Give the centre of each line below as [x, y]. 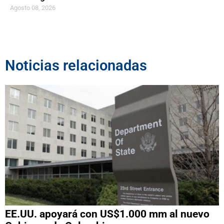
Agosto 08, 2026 [33, 7]
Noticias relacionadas [76, 65]
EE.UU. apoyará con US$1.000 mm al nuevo [107, 214]
